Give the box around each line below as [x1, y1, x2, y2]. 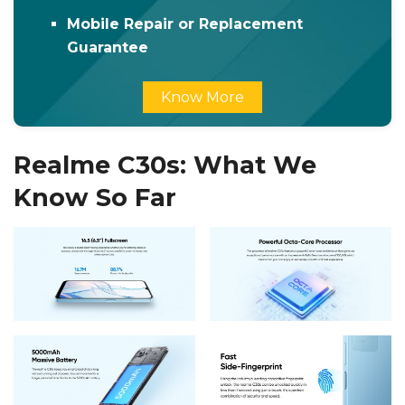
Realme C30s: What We [14, 149, 316, 180]
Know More [161, 88, 244, 106]
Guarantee [67, 38, 149, 56]
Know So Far [14, 182, 176, 212]
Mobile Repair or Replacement [67, 14, 304, 33]
